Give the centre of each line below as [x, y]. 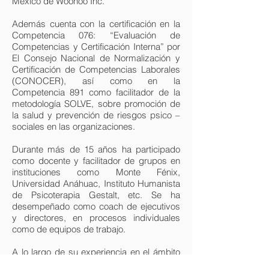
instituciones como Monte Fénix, [96, 172]
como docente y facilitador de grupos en [96, 161]
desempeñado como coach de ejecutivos [96, 206]
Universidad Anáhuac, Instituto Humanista [96, 183]
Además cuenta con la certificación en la [96, 24]
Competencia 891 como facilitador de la [96, 92]
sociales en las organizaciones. [74, 126]
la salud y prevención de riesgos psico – [96, 115]
